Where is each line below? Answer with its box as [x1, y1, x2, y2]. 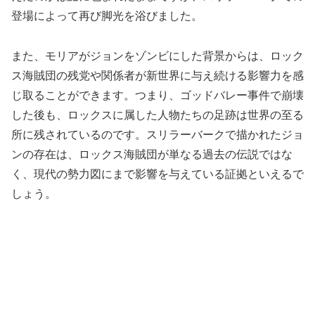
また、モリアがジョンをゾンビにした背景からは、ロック [11, 49, 304, 62]
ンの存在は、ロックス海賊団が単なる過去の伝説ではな [11, 148, 292, 160]
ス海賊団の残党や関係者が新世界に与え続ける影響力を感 [11, 69, 304, 82]
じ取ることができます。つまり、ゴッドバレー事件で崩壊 [11, 89, 304, 101]
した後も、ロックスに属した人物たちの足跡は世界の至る [11, 108, 304, 121]
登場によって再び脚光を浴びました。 [11, 9, 202, 22]
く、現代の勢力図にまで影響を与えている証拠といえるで [11, 167, 304, 180]
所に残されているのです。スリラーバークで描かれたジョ [11, 128, 304, 141]
